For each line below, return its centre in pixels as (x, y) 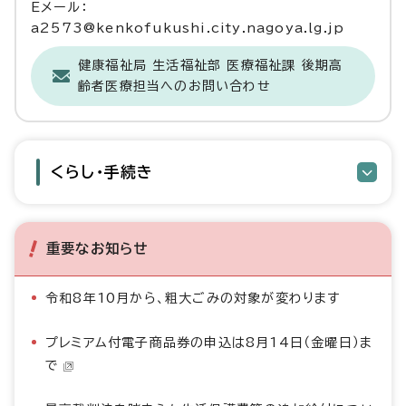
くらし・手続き (102, 172)
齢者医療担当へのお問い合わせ (174, 86)
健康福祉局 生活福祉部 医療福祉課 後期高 (211, 65)
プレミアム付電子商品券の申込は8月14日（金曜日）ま (209, 343)
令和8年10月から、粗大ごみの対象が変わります (193, 298)
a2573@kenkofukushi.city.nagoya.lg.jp (188, 28)
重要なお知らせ (97, 248)
